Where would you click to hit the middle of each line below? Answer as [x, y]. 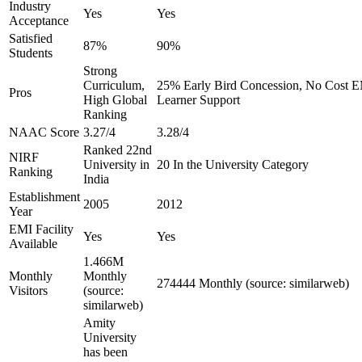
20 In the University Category [233, 164]
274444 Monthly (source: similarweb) [253, 283]
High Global [115, 100]
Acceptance [39, 21]
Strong [100, 71]
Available [33, 244]
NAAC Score [44, 132]
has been [105, 352]
